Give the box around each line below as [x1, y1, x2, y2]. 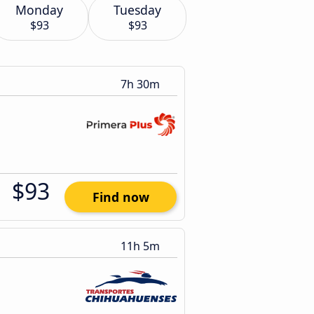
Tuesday [114, 1, 161, 18]
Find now [92, 189, 149, 205]
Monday [15, 1, 63, 18]
